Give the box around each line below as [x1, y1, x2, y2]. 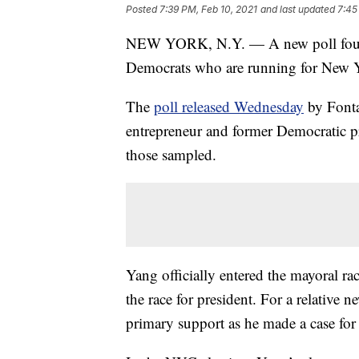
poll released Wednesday [154, 96, 304, 117]
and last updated [260, 3, 335, 16]
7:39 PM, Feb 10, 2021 [159, 3, 257, 16]
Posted [126, 3, 159, 16]
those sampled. [126, 144, 216, 165]
